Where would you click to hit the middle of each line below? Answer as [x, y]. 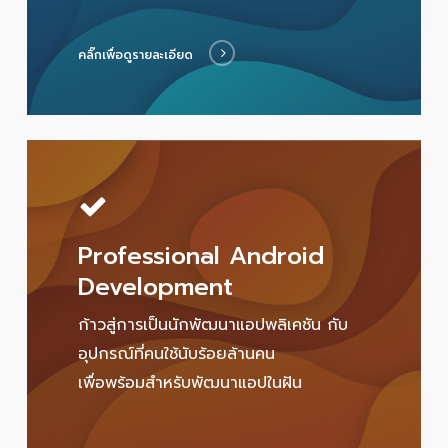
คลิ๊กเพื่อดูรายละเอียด [136, 54]
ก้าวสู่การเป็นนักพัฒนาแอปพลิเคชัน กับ [213, 325]
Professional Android [201, 256]
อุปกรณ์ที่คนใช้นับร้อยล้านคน [177, 354]
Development [156, 287]
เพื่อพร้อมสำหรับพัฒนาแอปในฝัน [190, 383]
